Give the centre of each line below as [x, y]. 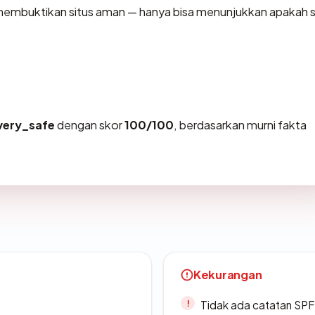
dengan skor [90, 125]
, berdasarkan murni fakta [240, 125]
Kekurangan [228, 275]
